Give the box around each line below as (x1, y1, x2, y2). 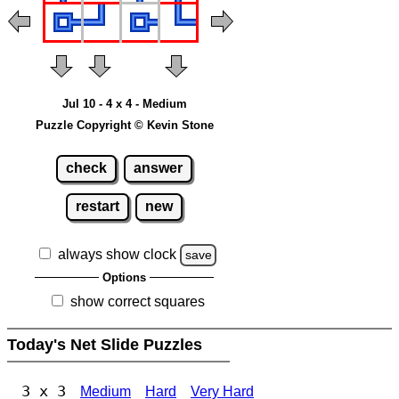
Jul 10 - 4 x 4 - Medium (61, 96, 187, 110)
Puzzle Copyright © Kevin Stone (35, 118, 214, 132)
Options (102, 271, 146, 285)
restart (75, 199, 119, 215)
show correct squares (69, 294, 205, 310)
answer (133, 160, 183, 176)
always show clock (57, 247, 176, 263)
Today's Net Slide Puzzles (7, 336, 207, 354)
